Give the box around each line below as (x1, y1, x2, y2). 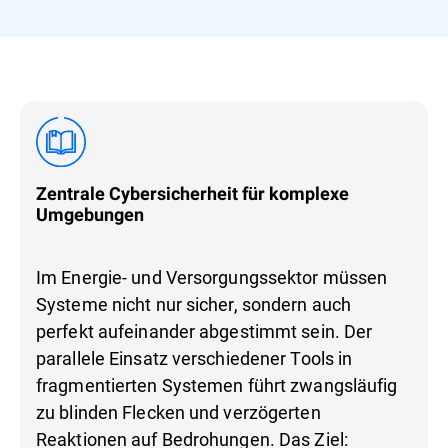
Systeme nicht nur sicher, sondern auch (36, 292, 352, 317)
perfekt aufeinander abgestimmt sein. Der (36, 319, 373, 344)
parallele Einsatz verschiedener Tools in (36, 346, 353, 371)
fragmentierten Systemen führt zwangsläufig (36, 373, 398, 398)
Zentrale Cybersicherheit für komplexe (36, 183, 349, 205)
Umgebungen (36, 204, 144, 226)
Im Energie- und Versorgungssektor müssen (36, 265, 388, 290)
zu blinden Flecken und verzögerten (36, 400, 321, 425)
